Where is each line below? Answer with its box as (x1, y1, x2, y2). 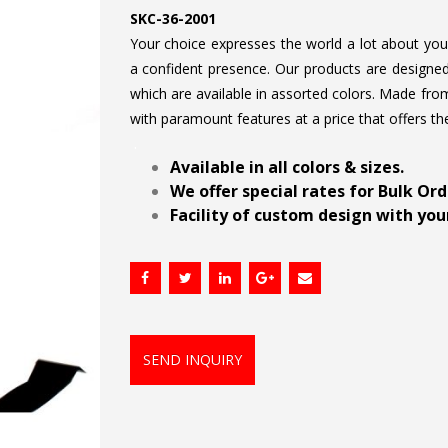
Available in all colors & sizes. (169, 156, 404, 178)
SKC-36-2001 (129, 9, 216, 28)
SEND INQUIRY (142, 350, 242, 370)
